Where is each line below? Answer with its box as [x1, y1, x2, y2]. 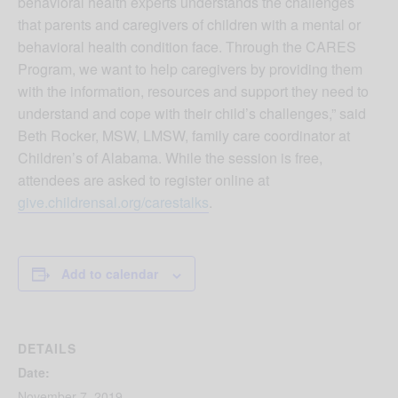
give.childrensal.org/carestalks [18, 192, 209, 213]
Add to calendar [61, 265, 158, 283]
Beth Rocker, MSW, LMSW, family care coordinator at [18, 125, 350, 147]
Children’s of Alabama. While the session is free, [18, 147, 322, 169]
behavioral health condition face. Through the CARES [18, 36, 356, 58]
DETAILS [18, 339, 76, 358]
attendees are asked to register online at [18, 170, 269, 191]
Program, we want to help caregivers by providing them [18, 59, 362, 80]
